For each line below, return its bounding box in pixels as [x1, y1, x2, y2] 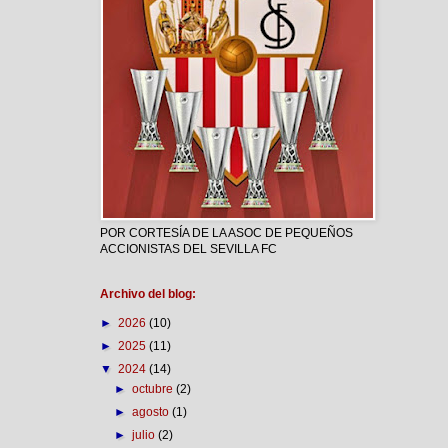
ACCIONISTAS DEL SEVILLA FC [100, 242, 277, 256]
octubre [132, 382, 177, 396]
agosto [132, 405, 173, 419]
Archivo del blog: [100, 287, 196, 301]
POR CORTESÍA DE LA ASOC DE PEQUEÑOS [100, 226, 353, 240]
